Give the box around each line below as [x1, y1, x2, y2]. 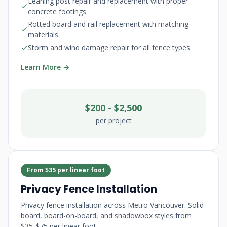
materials [28, 30, 58, 40]
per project [95, 116, 132, 125]
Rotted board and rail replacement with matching [28, 19, 188, 29]
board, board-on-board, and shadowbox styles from [21, 211, 192, 220]
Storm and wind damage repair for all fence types [28, 43, 190, 52]
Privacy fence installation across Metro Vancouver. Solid [21, 200, 204, 210]
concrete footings [28, 7, 86, 16]
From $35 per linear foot [27, 166, 105, 174]
